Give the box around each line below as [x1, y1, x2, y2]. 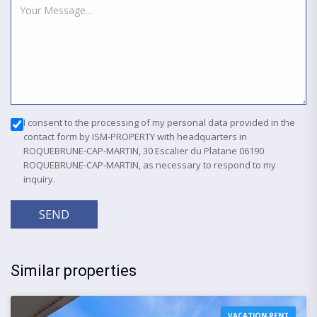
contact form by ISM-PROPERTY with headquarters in [23, 129, 247, 143]
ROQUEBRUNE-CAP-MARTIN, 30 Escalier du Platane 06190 [23, 144, 264, 157]
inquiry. [23, 172, 55, 185]
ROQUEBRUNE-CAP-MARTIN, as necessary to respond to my [23, 158, 276, 171]
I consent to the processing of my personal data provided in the [23, 115, 295, 129]
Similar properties [11, 261, 137, 279]
